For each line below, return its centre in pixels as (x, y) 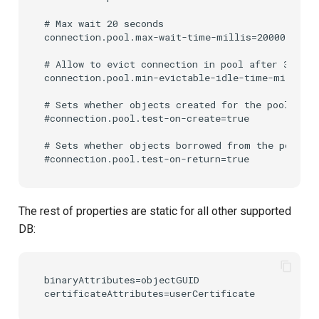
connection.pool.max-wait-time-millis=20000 (165, 37)
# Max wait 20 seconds (104, 24)
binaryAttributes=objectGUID (122, 280)
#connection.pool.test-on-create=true (147, 119)
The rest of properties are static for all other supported (155, 211)
